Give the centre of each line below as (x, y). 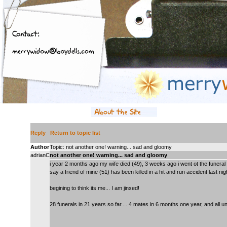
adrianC (40, 155)
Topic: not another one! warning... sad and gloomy (111, 147)
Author (40, 147)
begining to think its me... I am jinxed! (94, 188)
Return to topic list (75, 133)
